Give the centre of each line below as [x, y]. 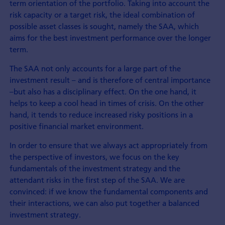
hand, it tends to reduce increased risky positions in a [101, 115]
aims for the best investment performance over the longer [110, 38]
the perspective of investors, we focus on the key [94, 157]
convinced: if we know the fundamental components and [108, 192]
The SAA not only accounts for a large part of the [95, 69]
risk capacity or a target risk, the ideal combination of [102, 15]
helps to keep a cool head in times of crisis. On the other [106, 103]
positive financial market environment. [76, 126]
